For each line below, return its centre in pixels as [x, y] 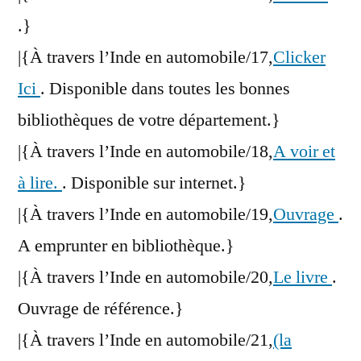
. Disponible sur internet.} [154, 183]
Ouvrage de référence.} [101, 309]
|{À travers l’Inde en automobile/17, [145, 58]
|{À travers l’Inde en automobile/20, [145, 278]
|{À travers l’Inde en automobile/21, [145, 340]
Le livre [303, 278]
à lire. [40, 183]
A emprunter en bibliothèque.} [126, 246]
